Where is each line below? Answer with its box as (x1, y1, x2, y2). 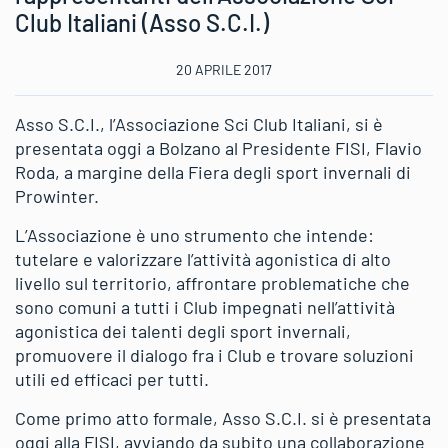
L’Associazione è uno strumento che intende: (15, 223, 374, 246)
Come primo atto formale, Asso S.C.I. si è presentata (15, 406, 431, 429)
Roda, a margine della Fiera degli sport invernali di (15, 160, 411, 183)
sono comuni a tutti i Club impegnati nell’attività (15, 295, 395, 318)
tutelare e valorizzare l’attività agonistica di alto (15, 247, 391, 270)
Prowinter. (15, 184, 99, 207)
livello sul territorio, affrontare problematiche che (15, 271, 410, 294)
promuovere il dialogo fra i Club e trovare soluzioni (15, 343, 414, 366)
